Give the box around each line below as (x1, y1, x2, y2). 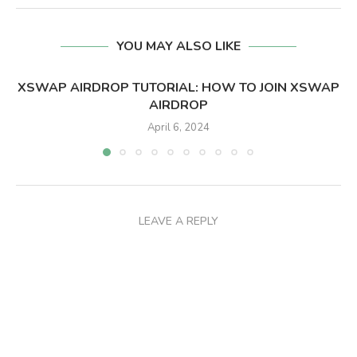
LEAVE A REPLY (139, 214, 218, 229)
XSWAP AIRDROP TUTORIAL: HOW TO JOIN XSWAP (18, 79, 339, 97)
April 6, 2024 (147, 120, 210, 135)
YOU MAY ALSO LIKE (116, 37, 241, 56)
